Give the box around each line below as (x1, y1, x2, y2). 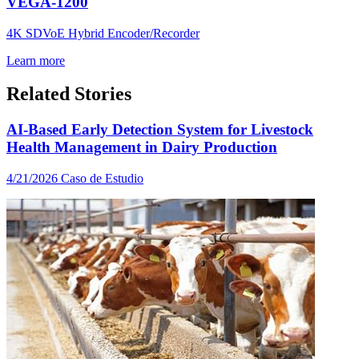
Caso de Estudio (61, 171, 143, 186)
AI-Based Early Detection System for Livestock (6, 121, 313, 139)
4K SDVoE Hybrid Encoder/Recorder (6, 26, 200, 40)
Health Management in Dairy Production (6, 139, 277, 156)
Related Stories (6, 83, 131, 105)
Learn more (6, 53, 65, 67)
